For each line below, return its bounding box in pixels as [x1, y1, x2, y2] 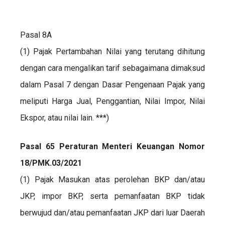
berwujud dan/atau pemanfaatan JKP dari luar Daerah [20, 207, 205, 217]
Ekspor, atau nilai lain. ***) [20, 113, 109, 123]
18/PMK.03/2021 [20, 158, 82, 168]
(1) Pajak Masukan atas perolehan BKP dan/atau [20, 174, 205, 184]
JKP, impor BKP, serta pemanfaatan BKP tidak [20, 191, 205, 201]
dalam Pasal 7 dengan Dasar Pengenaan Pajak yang [20, 79, 205, 89]
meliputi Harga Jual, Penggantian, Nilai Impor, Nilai [20, 96, 205, 106]
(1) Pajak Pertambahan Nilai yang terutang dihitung [20, 46, 205, 56]
